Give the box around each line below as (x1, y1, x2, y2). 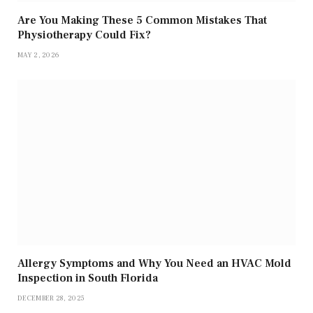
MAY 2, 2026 (17, 50, 60, 60)
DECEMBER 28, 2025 (17, 293, 85, 303)
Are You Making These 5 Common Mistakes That (17, 13, 267, 28)
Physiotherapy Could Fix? (17, 28, 151, 43)
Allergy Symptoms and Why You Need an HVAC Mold (17, 256, 291, 271)
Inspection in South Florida (17, 271, 158, 286)
